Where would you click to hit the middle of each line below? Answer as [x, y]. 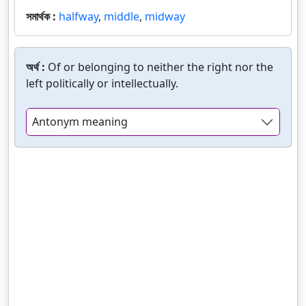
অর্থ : [37, 67]
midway [165, 16]
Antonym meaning [80, 122]
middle [122, 16]
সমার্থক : [42, 16]
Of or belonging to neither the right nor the [161, 67]
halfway [79, 16]
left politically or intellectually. [102, 83]
